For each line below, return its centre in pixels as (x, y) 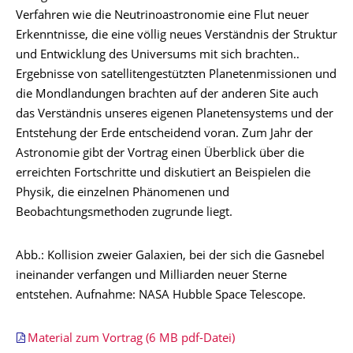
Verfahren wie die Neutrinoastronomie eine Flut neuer (162, 16)
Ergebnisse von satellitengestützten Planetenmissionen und (176, 75)
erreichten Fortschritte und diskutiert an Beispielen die (163, 174)
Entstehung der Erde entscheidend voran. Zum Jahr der (164, 134)
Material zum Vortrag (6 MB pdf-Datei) (131, 339)
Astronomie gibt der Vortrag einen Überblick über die (160, 154)
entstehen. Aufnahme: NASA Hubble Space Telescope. (161, 296)
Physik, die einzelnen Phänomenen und (123, 193)
